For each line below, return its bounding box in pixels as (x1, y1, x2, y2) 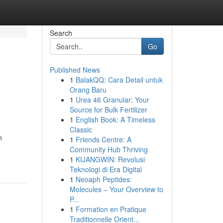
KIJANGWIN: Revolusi (75, 154, 145, 164)
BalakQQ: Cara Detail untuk (75, 75, 163, 85)
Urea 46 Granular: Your (75, 95, 149, 105)
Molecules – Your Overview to (69, 184, 163, 194)
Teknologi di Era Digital (69, 164, 142, 174)
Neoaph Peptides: (75, 174, 132, 184)
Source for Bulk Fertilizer (69, 105, 147, 114)
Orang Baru (69, 85, 107, 95)
